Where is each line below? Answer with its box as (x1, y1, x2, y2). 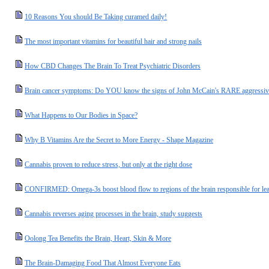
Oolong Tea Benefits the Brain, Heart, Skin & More (25, 234, 171, 243)
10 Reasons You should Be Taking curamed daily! (25, 13, 167, 21)
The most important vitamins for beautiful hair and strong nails (25, 37, 202, 46)
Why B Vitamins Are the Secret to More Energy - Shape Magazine (25, 136, 213, 144)
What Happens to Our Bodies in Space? (25, 111, 138, 119)
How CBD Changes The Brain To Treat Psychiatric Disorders (25, 62, 201, 70)
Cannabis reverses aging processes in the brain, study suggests (25, 210, 202, 218)
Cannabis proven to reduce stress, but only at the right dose (25, 160, 192, 169)
